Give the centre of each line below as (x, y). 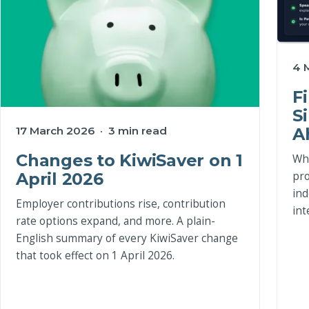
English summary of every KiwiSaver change (127, 238)
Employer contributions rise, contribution (121, 203)
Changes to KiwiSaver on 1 (130, 161)
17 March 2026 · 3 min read (91, 131)
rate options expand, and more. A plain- (116, 221)
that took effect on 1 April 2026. (95, 255)
